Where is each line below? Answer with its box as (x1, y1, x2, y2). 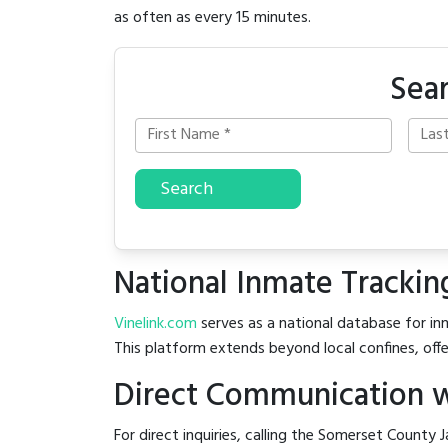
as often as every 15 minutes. (114, 5, 311, 32)
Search (160, 174, 213, 204)
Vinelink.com (114, 310, 197, 337)
